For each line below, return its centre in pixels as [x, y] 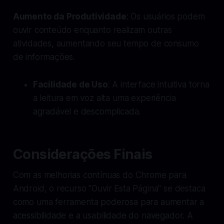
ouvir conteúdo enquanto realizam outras [92, 30]
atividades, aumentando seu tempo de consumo [106, 43]
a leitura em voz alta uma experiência [104, 98]
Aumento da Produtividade [69, 16]
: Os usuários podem [165, 16]
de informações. [44, 57]
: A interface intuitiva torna [158, 84]
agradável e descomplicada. [87, 111]
